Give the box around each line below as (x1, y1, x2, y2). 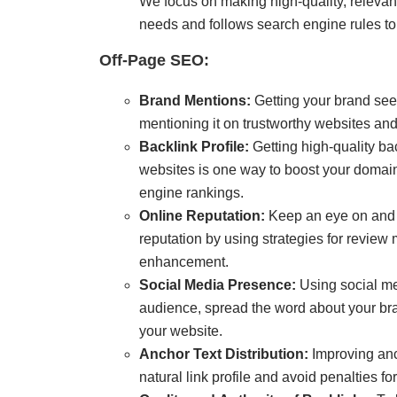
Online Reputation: (139, 208, 265, 224)
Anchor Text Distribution (139, 346, 304, 362)
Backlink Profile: (139, 139, 249, 155)
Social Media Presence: (139, 277, 296, 293)
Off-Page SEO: (99, 51, 209, 70)
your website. (139, 323, 222, 339)
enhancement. (139, 254, 229, 270)
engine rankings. (139, 185, 244, 201)
